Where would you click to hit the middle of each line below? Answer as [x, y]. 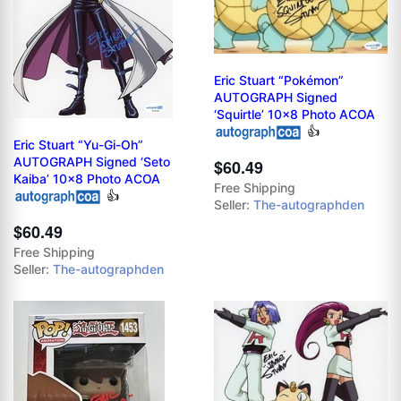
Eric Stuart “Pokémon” [279, 80]
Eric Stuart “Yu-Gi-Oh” [78, 144]
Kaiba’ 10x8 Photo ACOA [87, 178]
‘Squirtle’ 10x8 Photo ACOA [294, 114]
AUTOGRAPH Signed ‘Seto [92, 161]
